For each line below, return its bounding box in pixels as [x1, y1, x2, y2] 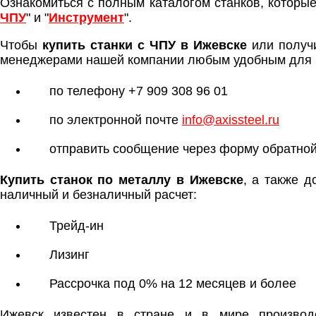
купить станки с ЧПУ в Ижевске [42, 38, 247, 52]
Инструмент [49, 11, 124, 25]
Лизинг [49, 248, 90, 262]
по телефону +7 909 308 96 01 [49, 84, 228, 98]
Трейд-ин [49, 219, 104, 233]
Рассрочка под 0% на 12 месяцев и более [49, 276, 296, 291]
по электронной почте [49, 113, 182, 127]
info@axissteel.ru [182, 113, 279, 127]
